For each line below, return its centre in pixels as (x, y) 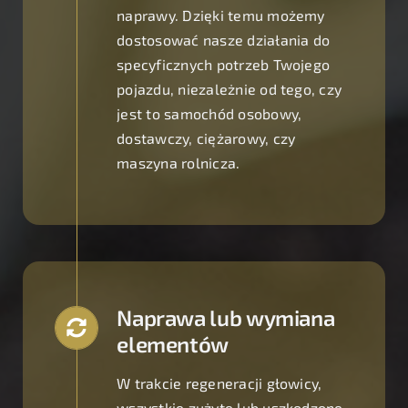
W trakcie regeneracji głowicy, (219, 383)
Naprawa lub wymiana (226, 318)
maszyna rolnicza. (178, 163)
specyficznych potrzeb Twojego (224, 65)
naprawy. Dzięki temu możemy (221, 15)
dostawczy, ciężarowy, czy (206, 138)
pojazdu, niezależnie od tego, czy (229, 89)
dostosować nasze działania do (224, 40)
